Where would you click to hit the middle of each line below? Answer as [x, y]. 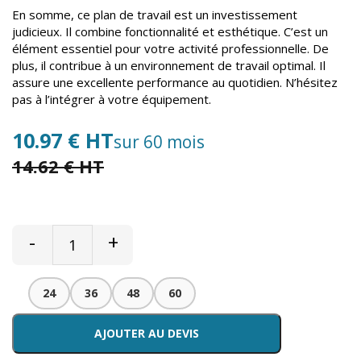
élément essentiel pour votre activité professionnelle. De [170, 49]
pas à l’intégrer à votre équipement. [112, 100]
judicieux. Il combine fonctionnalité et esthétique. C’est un [170, 32]
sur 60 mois [159, 142]
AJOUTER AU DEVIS [147, 334]
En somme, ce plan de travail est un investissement [155, 15]
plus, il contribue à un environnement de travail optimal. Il [169, 66]
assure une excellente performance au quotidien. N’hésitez [175, 83]
